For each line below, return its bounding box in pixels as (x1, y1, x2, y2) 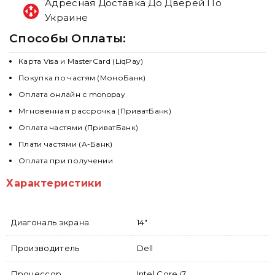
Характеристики (6, 177, 101, 190)
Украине (45, 12, 88, 24)
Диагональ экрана (10, 217, 90, 228)
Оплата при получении (18, 156, 113, 166)
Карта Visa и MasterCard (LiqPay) (18, 56, 144, 66)
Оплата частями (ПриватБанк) (18, 123, 139, 133)
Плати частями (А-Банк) (18, 139, 113, 149)
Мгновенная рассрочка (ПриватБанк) (18, 106, 171, 116)
